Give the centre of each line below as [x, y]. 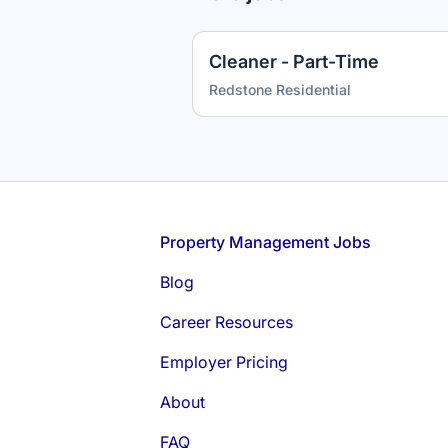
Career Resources [226, 322]
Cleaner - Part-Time [294, 61]
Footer [55, 241]
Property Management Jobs [265, 242]
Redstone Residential [280, 89]
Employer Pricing [224, 362]
